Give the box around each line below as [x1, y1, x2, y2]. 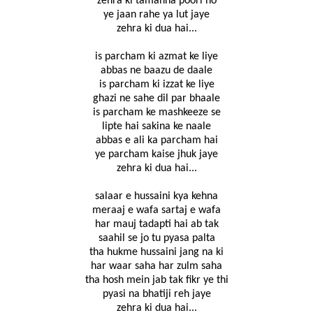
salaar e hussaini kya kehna [95, 191, 218, 203]
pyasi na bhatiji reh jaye [102, 289, 211, 300]
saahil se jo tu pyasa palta [98, 233, 215, 245]
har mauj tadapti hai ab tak [94, 219, 219, 231]
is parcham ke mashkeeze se [92, 107, 221, 119]
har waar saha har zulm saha [91, 261, 222, 272]
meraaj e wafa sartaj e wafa [92, 205, 221, 217]
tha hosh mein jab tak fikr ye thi [85, 275, 228, 286]
